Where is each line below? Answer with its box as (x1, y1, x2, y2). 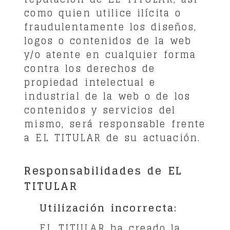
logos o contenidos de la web (24, 32, 192, 49)
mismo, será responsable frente (24, 116, 206, 132)
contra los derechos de (24, 60, 156, 76)
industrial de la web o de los (24, 88, 191, 104)
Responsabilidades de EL (24, 162, 183, 180)
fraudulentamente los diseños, (24, 18, 197, 35)
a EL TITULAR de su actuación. (24, 129, 201, 146)
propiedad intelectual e (24, 74, 156, 90)
